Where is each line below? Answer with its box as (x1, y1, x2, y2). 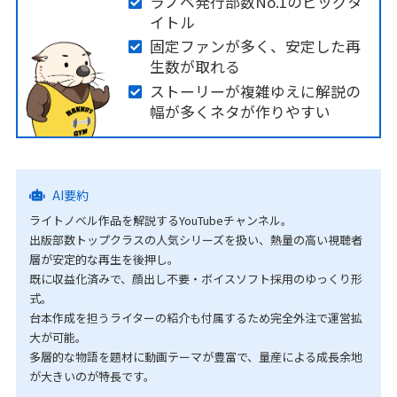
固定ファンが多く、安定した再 (149, 35, 361, 58)
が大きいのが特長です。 (28, 367, 155, 385)
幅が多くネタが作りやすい (149, 100, 331, 122)
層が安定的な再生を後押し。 (28, 250, 179, 268)
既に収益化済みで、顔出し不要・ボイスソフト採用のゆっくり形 (28, 269, 362, 287)
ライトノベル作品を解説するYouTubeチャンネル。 (28, 211, 292, 229)
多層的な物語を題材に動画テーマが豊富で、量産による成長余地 (28, 347, 362, 365)
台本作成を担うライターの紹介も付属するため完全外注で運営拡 (28, 308, 362, 326)
